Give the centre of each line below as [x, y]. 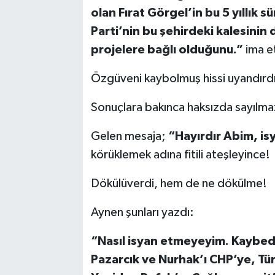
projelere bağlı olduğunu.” [167, 50]
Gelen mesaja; [128, 137]
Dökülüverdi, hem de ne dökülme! [179, 184]
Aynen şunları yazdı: [142, 213]
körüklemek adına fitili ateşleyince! [181, 155]
